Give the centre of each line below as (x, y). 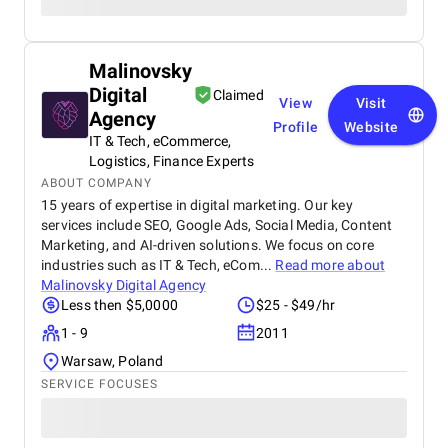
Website (371, 127)
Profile (295, 127)
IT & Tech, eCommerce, (160, 141)
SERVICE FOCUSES (99, 384)
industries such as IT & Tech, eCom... (158, 265)
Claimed (238, 95)
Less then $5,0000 (119, 305)
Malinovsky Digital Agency (124, 285)
